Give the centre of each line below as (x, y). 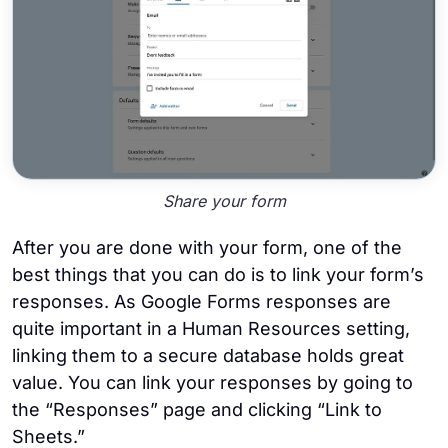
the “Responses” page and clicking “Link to (197, 410)
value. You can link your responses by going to (212, 383)
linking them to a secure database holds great (208, 356)
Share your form (224, 200)
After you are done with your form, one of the (207, 248)
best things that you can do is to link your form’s (218, 275)
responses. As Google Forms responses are (201, 302)
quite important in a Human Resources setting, (211, 329)
